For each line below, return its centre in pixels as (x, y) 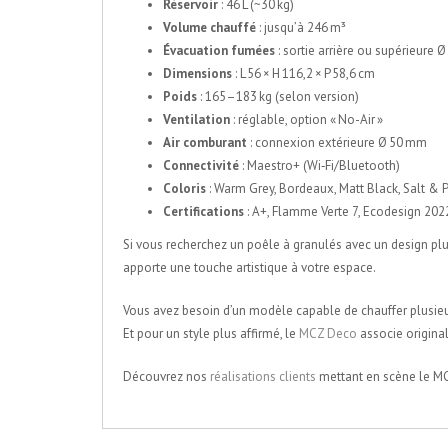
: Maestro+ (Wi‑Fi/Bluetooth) (319, 166)
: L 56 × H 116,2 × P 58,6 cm (303, 74)
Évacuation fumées (219, 51)
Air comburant (205, 143)
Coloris (184, 189)
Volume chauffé (209, 28)
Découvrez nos (166, 377)
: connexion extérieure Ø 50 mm (337, 143)
